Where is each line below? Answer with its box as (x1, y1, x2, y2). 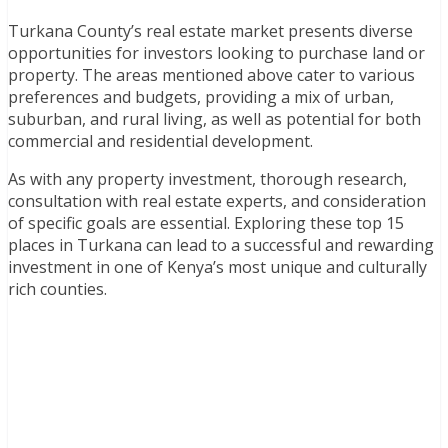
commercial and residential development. (8, 129, 313, 152)
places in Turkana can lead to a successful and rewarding (8, 233, 434, 256)
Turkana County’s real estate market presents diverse (8, 19, 413, 42)
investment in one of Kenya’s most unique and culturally (8, 255, 427, 278)
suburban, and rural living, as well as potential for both (8, 107, 421, 130)
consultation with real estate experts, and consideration (8, 189, 426, 212)
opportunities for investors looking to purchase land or (8, 41, 425, 64)
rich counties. (8, 277, 107, 300)
